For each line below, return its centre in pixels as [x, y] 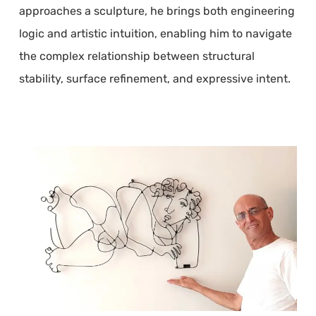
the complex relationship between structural [136, 56]
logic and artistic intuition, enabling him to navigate [155, 34]
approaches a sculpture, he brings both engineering [157, 11]
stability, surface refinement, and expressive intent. [154, 79]
